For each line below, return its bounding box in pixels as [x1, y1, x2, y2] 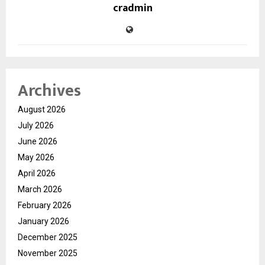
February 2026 [18, 201, 72, 211]
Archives [18, 77, 81, 105]
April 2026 [18, 169, 56, 179]
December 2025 [18, 232, 77, 243]
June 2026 [18, 137, 57, 147]
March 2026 [18, 185, 62, 195]
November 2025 [18, 248, 77, 258]
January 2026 [18, 216, 69, 227]
